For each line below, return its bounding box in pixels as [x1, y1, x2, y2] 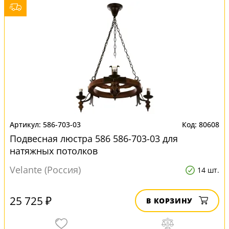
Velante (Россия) [10, 164, 81, 176]
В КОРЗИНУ [146, 196, 193, 205]
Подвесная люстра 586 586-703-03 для [10, 132, 178, 145]
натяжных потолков [10, 145, 98, 157]
